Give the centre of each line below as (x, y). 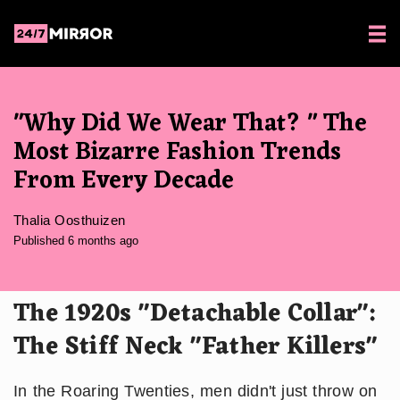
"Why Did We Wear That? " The (190, 124)
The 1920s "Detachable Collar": (195, 314)
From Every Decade (124, 181)
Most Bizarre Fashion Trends (177, 153)
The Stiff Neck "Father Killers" (196, 347)
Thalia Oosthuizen (70, 220)
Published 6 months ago (76, 240)
